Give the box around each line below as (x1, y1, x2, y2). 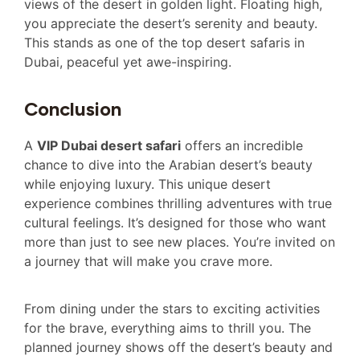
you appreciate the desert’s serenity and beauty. (24, 15, 317, 32)
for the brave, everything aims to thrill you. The (24, 319, 311, 336)
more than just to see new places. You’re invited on (24, 234, 335, 251)
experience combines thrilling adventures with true (24, 195, 332, 212)
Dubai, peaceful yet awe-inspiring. (24, 54, 231, 71)
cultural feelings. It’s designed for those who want (24, 215, 326, 231)
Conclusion (24, 97, 121, 121)
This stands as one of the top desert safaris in (24, 35, 305, 51)
